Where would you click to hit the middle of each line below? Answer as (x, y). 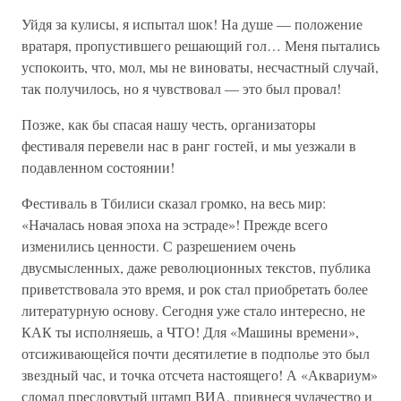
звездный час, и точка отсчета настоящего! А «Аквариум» (200, 375)
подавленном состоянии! (98, 167)
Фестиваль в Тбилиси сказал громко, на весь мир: (174, 203)
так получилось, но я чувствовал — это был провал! (181, 88)
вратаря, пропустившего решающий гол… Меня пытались (200, 45)
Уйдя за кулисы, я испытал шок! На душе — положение (192, 24)
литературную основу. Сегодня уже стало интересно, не (193, 310)
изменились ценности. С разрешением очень (158, 246)
